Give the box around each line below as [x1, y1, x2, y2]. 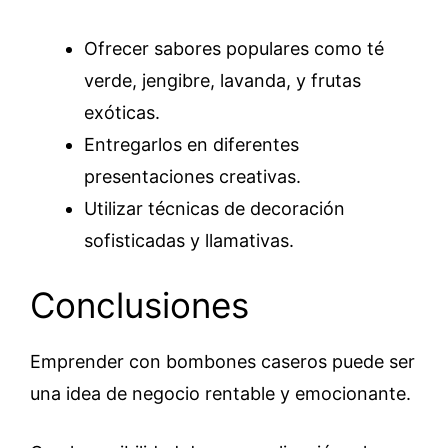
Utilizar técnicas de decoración [84, 197, 345, 219]
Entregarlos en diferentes [84, 133, 299, 155]
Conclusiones [30, 283, 249, 326]
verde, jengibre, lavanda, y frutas [84, 69, 361, 91]
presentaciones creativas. [84, 165, 301, 187]
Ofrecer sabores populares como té [84, 37, 384, 59]
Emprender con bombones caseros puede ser [30, 350, 415, 372]
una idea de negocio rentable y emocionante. [30, 382, 411, 404]
